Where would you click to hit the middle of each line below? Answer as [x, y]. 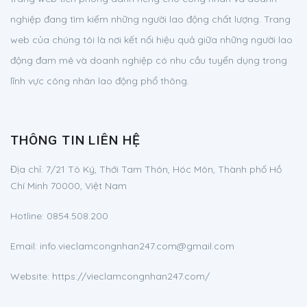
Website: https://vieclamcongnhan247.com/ [110, 276]
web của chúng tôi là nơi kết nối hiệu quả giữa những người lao [151, 39]
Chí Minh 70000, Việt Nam [69, 185]
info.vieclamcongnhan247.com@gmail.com [137, 246]
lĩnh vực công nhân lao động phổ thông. [100, 81]
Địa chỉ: [28, 169]
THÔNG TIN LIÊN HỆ [76, 140]
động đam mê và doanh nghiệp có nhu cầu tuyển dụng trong [149, 60]
